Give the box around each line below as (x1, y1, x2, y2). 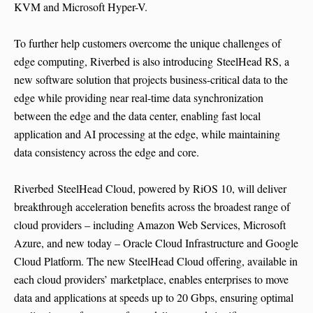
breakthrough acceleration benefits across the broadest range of (14, 199, 290, 214)
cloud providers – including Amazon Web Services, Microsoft (14, 217, 286, 233)
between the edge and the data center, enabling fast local (14, 108, 261, 124)
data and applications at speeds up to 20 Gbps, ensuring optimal (14, 290, 293, 305)
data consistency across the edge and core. (14, 145, 199, 160)
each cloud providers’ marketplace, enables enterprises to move (14, 272, 289, 287)
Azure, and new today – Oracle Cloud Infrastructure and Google (14, 235, 298, 251)
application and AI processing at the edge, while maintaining (14, 126, 280, 142)
